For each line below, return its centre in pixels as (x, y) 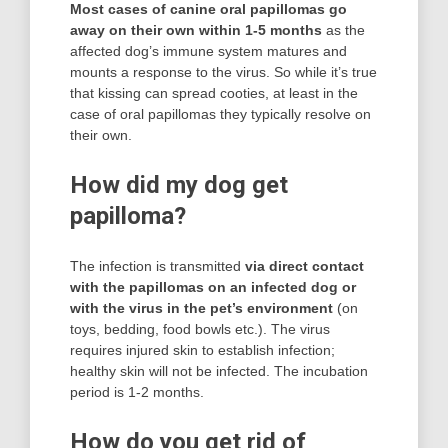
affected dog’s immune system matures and (208, 50)
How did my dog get (179, 184)
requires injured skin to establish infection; (202, 349)
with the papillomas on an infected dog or (213, 286)
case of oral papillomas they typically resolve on (220, 113)
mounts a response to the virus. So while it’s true (223, 71)
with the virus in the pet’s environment (201, 307)
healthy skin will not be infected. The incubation (219, 370)
